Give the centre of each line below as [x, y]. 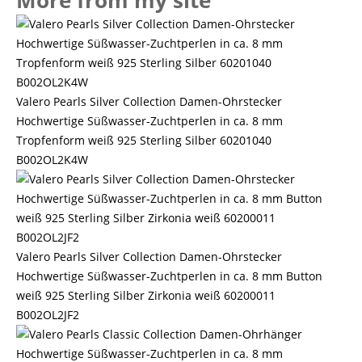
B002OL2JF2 [48, 315]
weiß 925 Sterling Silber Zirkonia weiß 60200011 [146, 295]
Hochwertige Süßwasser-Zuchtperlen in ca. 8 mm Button [169, 276]
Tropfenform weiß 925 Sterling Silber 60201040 [144, 140]
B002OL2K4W [52, 160]
